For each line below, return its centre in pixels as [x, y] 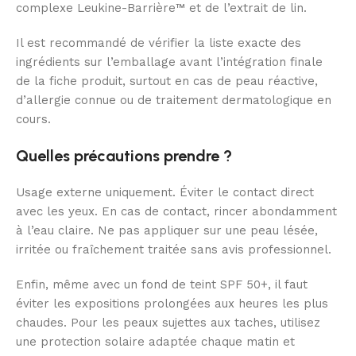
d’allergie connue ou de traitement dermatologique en [174, 101]
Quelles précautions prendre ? [124, 156]
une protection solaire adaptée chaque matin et [155, 342]
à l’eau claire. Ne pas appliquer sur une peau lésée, [167, 231]
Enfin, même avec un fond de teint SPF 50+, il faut [162, 285]
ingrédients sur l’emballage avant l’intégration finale [169, 62]
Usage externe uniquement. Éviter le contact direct [165, 193]
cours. [33, 120]
